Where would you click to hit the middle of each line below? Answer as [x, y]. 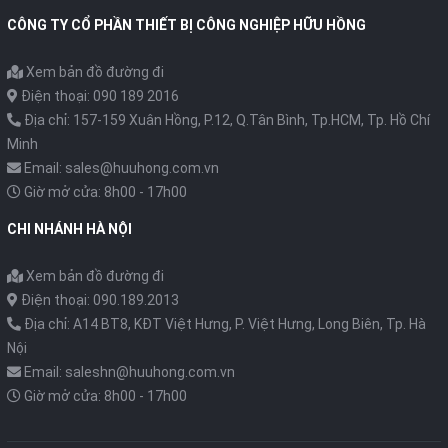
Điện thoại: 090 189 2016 [98, 96]
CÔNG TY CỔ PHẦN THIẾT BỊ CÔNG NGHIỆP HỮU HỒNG [186, 25]
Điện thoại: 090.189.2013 [98, 300]
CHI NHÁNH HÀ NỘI [69, 229]
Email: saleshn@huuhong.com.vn [129, 372]
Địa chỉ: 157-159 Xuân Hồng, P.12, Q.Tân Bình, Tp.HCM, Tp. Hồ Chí [225, 120]
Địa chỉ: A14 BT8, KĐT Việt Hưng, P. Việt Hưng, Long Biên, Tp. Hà [223, 324]
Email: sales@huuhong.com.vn [121, 168]
